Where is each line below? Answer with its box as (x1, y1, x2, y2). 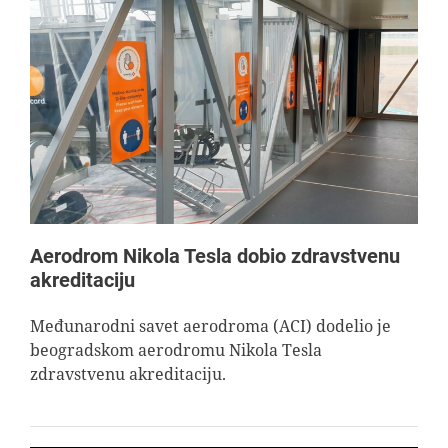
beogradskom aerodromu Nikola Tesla (30, 338, 322, 361)
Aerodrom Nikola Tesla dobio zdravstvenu (30, 243, 400, 268)
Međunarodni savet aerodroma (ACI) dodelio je (30, 314, 391, 337)
